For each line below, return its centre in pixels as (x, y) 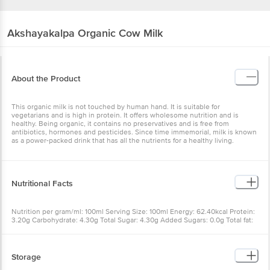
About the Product (46, 78)
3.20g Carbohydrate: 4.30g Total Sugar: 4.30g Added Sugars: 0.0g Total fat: (132, 220)
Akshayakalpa (41, 33)
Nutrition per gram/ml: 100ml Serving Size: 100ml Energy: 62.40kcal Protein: (133, 212)
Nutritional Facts (42, 183)
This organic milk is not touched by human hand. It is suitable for (116, 107)
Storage (26, 257)
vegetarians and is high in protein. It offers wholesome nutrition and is (125, 115)
